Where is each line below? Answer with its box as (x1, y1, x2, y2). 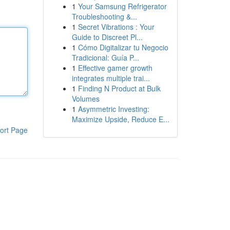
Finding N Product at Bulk (78, 83, 161, 93)
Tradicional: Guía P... (71, 52, 139, 63)
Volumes (71, 93, 100, 104)
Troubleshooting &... (71, 11, 137, 22)
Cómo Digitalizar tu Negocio (78, 42, 168, 52)
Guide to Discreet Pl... (71, 32, 143, 42)
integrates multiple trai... (71, 73, 150, 83)
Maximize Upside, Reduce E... (71, 114, 169, 124)
